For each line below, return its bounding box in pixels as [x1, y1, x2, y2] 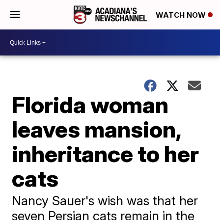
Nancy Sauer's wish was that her [12, 193, 198, 208]
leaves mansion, [12, 115, 181, 143]
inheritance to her [12, 140, 199, 167]
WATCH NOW [156, 10, 208, 20]
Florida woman [12, 91, 169, 118]
